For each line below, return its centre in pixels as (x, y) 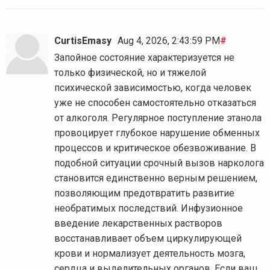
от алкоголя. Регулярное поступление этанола (158, 118)
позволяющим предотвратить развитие (144, 193)
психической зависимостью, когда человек (153, 88)
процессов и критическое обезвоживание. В (155, 148)
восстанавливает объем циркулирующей (148, 239)
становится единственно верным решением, (156, 178)
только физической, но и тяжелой (130, 73)
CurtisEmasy (83, 41)
